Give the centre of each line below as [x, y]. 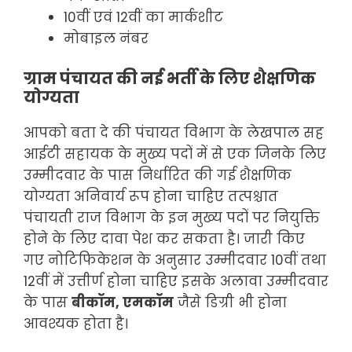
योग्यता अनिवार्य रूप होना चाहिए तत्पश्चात [151, 197]
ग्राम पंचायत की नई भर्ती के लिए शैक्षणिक [170, 79]
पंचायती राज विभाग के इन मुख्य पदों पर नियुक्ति [172, 218]
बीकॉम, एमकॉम [123, 303]
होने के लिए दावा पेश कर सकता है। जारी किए [164, 239]
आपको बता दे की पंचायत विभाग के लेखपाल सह [174, 133]
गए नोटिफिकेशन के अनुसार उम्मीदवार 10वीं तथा [175, 260]
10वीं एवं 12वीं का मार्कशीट [145, 17]
